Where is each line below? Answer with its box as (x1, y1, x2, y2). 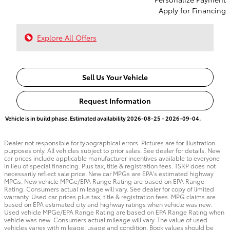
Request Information (79, 95, 151, 106)
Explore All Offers (37, 32, 97, 43)
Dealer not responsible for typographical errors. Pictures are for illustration (4, 138, 215, 147)
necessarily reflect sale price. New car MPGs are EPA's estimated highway (4, 168, 214, 178)
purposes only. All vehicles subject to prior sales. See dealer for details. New (4, 145, 220, 155)
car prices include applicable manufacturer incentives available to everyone (4, 153, 220, 162)
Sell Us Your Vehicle (82, 72, 148, 83)
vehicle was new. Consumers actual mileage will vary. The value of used (4, 215, 207, 224)
